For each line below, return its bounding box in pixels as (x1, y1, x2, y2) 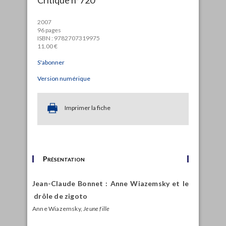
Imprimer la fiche (65, 103, 110, 111)
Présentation (43, 154, 85, 163)
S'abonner (37, 58, 65, 66)
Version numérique (37, 74, 90, 82)
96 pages (37, 26, 61, 34)
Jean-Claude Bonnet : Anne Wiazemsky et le (32, 179, 189, 188)
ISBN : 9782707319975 (37, 34, 100, 42)
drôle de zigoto (32, 191, 89, 200)
